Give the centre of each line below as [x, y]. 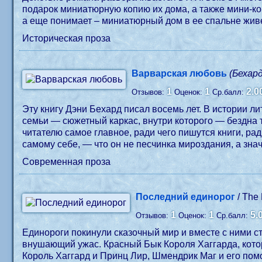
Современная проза [67, 162]
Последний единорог [186, 197]
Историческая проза [67, 38]
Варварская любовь [180, 73]
